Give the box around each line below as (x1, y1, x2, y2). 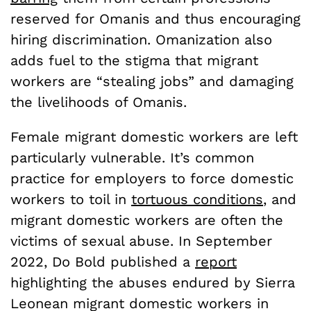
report (195, 253, 237, 270)
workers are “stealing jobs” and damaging (10, 72, 294, 90)
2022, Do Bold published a (10, 253, 195, 270)
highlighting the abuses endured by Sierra (10, 274, 295, 291)
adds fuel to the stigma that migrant (10, 51, 258, 69)
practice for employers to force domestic (10, 169, 294, 187)
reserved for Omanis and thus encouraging (10, 10, 301, 27)
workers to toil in (10, 190, 131, 208)
